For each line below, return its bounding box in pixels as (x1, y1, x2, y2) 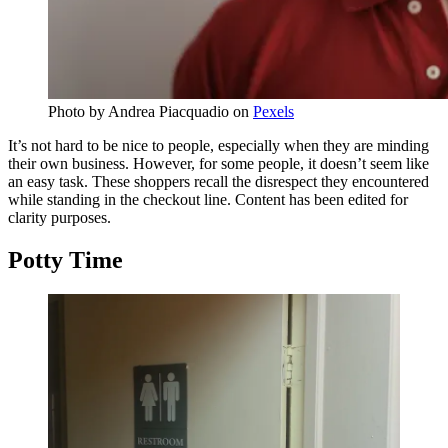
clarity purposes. (8, 208, 111, 226)
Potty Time (8, 246, 123, 273)
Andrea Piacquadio (108, 102, 229, 120)
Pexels (253, 102, 294, 120)
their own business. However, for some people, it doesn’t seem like (8, 154, 429, 172)
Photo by (48, 102, 108, 120)
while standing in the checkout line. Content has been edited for (8, 190, 408, 208)
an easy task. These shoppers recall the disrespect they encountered (8, 172, 429, 190)
